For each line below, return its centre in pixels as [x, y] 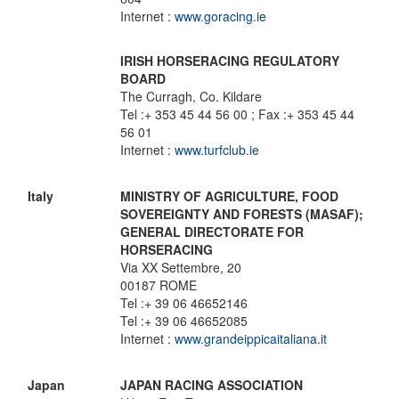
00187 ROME [159, 285]
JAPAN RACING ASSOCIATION [212, 385]
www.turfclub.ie [217, 150]
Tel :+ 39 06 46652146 [184, 303]
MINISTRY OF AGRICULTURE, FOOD [229, 196]
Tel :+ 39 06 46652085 [184, 321]
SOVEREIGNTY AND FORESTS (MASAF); [242, 214]
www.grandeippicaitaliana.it [251, 338]
